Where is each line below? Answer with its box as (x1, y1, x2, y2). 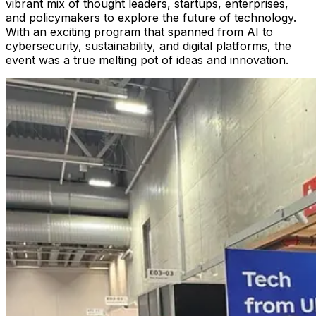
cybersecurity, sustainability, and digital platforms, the (6, 38, 291, 53)
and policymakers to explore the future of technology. (6, 10, 296, 25)
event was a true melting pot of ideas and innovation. (6, 52, 288, 67)
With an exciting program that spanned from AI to (6, 24, 273, 39)
